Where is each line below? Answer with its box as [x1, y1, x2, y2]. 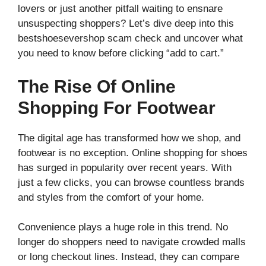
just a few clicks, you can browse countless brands [18, 176, 245, 188]
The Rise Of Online [18, 76, 176, 96]
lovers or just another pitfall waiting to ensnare [18, 3, 223, 15]
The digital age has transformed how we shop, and [18, 132, 240, 144]
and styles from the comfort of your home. [18, 191, 204, 203]
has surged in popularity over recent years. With [18, 161, 232, 173]
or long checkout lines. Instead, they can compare [18, 251, 239, 262]
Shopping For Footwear [18, 97, 216, 118]
